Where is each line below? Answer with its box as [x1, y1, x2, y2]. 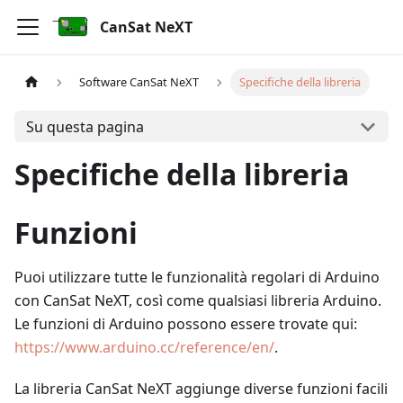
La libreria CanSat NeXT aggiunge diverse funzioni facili [14, 379, 388, 399]
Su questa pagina [25, 116, 144, 137]
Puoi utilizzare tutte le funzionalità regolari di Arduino [14, 267, 380, 287]
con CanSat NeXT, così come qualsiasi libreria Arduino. [14, 291, 381, 310]
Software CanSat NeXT [79, 74, 200, 91]
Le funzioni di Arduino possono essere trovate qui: [14, 314, 357, 334]
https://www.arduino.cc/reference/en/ [14, 337, 274, 357]
